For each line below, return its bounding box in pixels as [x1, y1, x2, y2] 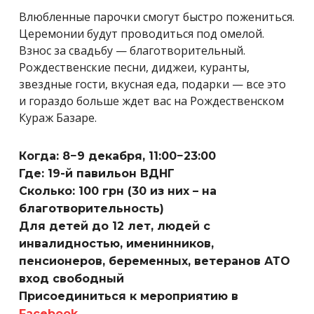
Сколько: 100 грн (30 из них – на [19, 184, 217, 198]
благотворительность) [19, 201, 164, 215]
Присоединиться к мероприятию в [19, 289, 238, 303]
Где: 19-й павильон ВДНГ [19, 166, 175, 180]
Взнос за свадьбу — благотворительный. [19, 42, 245, 58]
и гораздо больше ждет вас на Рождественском [19, 93, 284, 109]
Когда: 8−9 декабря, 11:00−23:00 [19, 149, 216, 163]
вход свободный [19, 271, 124, 285]
